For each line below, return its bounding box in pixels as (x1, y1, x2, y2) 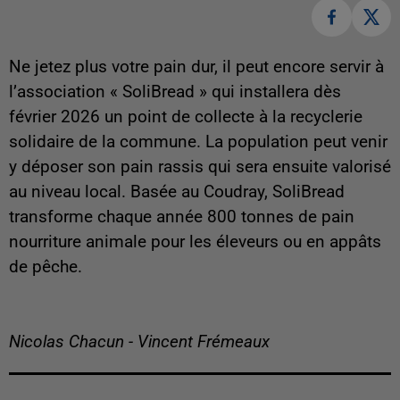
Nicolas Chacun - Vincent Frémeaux (9, 332, 270, 353)
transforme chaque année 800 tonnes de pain (9, 207, 354, 228)
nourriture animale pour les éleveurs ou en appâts (9, 232, 381, 253)
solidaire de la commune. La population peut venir (9, 132, 387, 153)
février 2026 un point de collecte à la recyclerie (9, 107, 362, 128)
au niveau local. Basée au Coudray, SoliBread (9, 182, 345, 203)
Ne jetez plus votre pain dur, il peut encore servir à (9, 57, 384, 78)
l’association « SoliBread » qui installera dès (9, 82, 341, 103)
